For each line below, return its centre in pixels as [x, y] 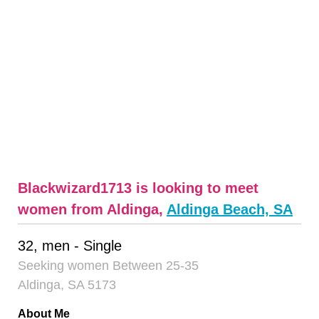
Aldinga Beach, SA [230, 209]
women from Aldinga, [92, 209]
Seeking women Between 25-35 [108, 265]
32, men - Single [70, 245]
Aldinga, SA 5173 [67, 284]
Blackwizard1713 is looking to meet [138, 188]
